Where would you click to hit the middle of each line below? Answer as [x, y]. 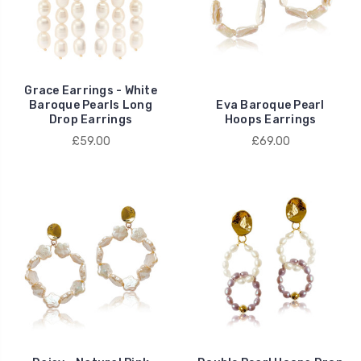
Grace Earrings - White [91, 90]
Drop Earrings [91, 119]
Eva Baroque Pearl [270, 105]
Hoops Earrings [270, 119]
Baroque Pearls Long [91, 105]
